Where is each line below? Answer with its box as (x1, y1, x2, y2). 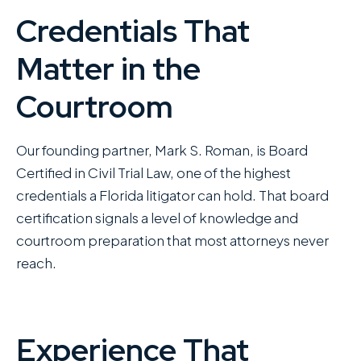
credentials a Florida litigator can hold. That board (16, 186, 329, 205)
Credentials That (16, 10, 250, 52)
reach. (16, 254, 56, 272)
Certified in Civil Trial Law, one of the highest (16, 164, 291, 182)
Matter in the (16, 48, 201, 90)
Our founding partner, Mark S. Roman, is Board (16, 141, 308, 160)
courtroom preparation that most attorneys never (16, 231, 329, 250)
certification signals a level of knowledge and (16, 209, 298, 227)
